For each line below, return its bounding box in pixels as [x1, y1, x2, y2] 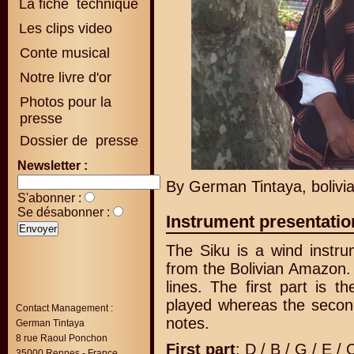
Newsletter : [17, 159, 88, 172]
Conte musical [20, 45, 110, 61]
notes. [166, 314, 209, 332]
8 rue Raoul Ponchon [16, 333, 107, 344]
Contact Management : [16, 303, 113, 314]
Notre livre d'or [16, 70, 111, 85]
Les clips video [19, 21, 112, 36]
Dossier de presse [16, 133, 138, 149]
